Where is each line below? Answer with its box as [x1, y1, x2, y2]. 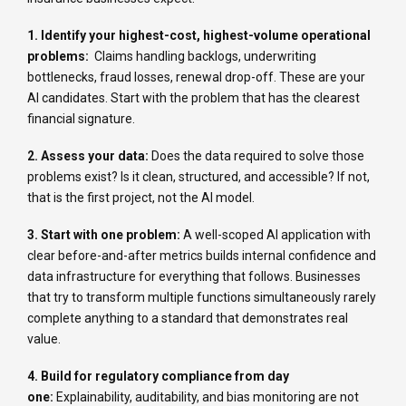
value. [27, 332, 61, 347]
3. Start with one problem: [27, 227, 183, 243]
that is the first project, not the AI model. [27, 190, 255, 206]
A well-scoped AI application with [183, 227, 371, 243]
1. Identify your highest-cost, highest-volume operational [27, 28, 371, 43]
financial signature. [27, 111, 135, 127]
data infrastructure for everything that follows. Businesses [27, 269, 361, 285]
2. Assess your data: [27, 149, 151, 164]
